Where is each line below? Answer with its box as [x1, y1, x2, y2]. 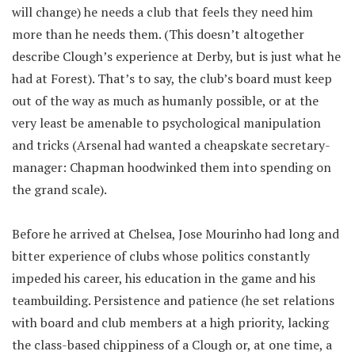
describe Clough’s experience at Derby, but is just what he [12, 48, 341, 65]
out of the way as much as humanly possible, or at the [12, 92, 319, 109]
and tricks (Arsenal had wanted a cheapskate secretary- [12, 136, 330, 154]
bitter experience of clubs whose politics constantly [12, 247, 310, 265]
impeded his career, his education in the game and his [12, 269, 315, 287]
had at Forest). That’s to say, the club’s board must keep [12, 70, 332, 87]
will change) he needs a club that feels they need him [12, 3, 313, 21]
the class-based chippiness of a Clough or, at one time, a [12, 336, 332, 353]
